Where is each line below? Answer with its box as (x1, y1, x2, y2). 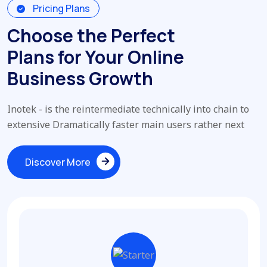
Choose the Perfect (7, 23, 175, 48)
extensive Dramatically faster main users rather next (7, 118, 244, 132)
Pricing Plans (31, 2, 90, 15)
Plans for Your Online (7, 45, 184, 70)
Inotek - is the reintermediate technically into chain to (7, 103, 249, 116)
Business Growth (7, 66, 153, 91)
